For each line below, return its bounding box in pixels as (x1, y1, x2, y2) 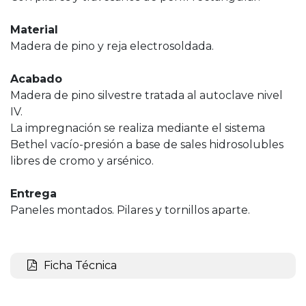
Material (10, 23, 58, 36)
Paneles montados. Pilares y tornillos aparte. (10, 204, 250, 217)
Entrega (10, 187, 57, 200)
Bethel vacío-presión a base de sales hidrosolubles (10, 138, 283, 151)
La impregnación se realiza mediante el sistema (10, 122, 265, 135)
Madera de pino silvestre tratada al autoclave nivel (10, 89, 283, 102)
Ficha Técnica (44, 259, 117, 272)
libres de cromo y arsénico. (10, 154, 154, 167)
